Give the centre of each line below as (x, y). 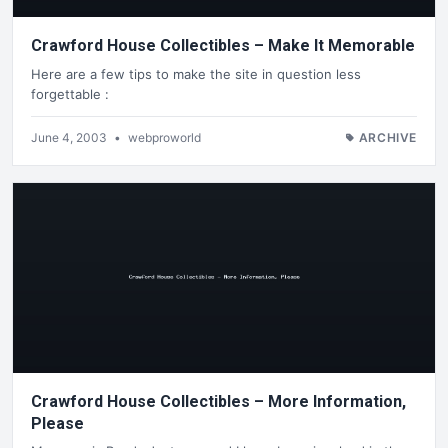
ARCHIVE (387, 137)
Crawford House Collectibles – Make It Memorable (223, 46)
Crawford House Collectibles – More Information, (218, 401)
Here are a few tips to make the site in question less (196, 73)
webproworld (164, 137)
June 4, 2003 (70, 137)
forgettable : (70, 93)
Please (57, 423)
